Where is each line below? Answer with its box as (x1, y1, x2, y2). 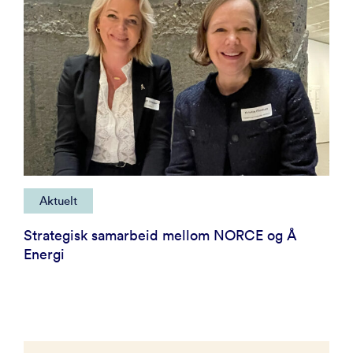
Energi (24, 244, 65, 263)
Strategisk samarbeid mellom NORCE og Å (24, 225, 297, 244)
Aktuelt (39, 192, 77, 208)
